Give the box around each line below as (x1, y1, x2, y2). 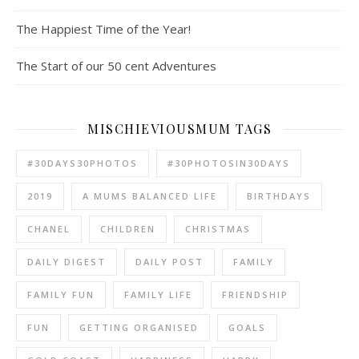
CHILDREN (100, 223, 155, 236)
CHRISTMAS (185, 223, 251, 236)
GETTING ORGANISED (79, 321, 199, 334)
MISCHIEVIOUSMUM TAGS (87, 120, 272, 138)
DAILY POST (135, 256, 204, 268)
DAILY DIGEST (27, 256, 106, 268)
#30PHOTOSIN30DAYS (167, 157, 290, 170)
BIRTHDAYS (247, 190, 311, 203)
